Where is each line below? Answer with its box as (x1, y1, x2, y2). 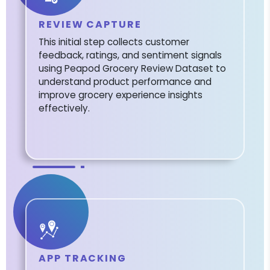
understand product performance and (39, 75, 212, 89)
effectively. (39, 102, 90, 115)
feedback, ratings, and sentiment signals (39, 49, 222, 62)
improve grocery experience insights (39, 89, 202, 102)
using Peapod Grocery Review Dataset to (39, 62, 226, 75)
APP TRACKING (39, 251, 127, 266)
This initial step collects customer (39, 36, 189, 49)
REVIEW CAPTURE (39, 17, 142, 32)
